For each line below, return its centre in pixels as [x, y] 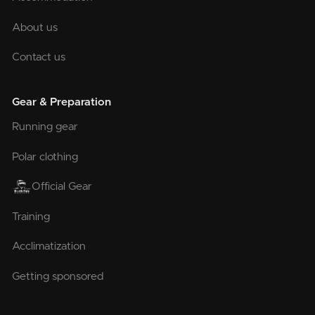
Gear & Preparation [62, 102]
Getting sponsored [58, 276]
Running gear [45, 127]
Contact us [39, 58]
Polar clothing [45, 157]
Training [31, 217]
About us [35, 27]
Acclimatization [49, 247]
